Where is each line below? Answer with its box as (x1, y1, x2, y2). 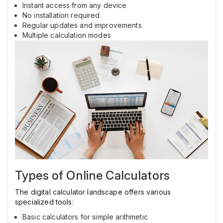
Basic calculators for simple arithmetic (22, 213, 148, 222)
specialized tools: (15, 198, 74, 207)
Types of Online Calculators (15, 168, 170, 183)
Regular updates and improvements (22, 20, 142, 29)
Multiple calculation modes (22, 30, 111, 39)
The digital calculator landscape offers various (15, 188, 171, 197)
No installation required (22, 10, 100, 19)
